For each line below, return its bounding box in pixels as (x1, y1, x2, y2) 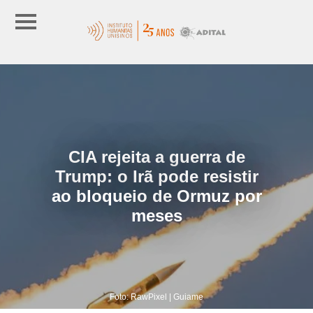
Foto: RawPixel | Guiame (110, 291, 203, 302)
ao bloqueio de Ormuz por (51, 186, 262, 205)
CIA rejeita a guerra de (68, 147, 245, 166)
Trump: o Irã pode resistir (54, 166, 259, 186)
